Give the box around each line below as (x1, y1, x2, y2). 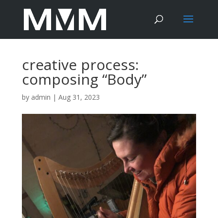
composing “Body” (21, 69, 146, 89)
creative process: (21, 54, 139, 74)
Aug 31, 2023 (58, 92, 100, 102)
